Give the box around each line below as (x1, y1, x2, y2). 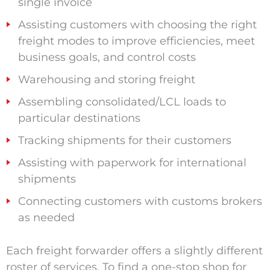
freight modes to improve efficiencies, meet (17, 34, 255, 48)
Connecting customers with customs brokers (17, 195, 262, 209)
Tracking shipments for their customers (17, 134, 231, 148)
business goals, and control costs (17, 51, 196, 64)
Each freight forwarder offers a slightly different (5, 244, 263, 258)
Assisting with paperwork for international (17, 156, 246, 170)
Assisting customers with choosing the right (17, 18, 257, 32)
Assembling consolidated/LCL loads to (17, 95, 226, 109)
